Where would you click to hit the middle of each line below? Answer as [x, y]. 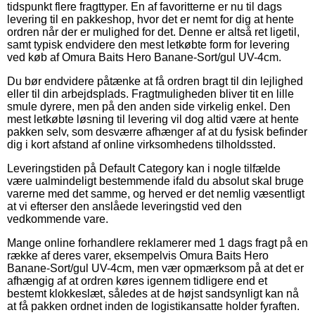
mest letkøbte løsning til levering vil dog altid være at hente [153, 119]
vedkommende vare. [58, 219]
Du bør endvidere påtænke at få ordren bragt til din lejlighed [155, 81]
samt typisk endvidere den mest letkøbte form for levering [148, 44]
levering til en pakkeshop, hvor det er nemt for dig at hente [150, 19]
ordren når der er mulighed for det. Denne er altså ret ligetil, [153, 32]
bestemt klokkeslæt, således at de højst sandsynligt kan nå [153, 293]
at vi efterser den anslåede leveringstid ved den [124, 206]
